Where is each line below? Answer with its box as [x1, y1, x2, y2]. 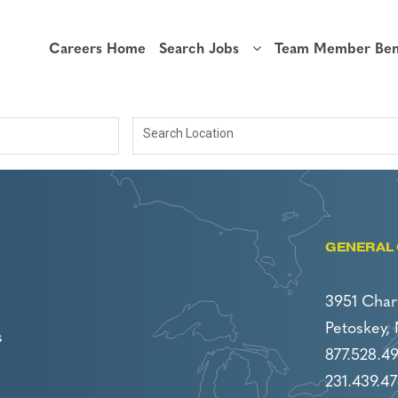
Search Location [142, 126, 234, 141]
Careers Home [49, 43, 146, 57]
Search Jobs [159, 43, 252, 57]
